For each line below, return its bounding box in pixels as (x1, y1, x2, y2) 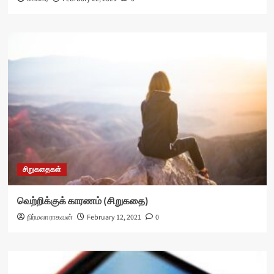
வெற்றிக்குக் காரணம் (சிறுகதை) (17, 194, 149, 208)
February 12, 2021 (86, 212, 141, 223)
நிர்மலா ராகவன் (26, 212, 73, 223)
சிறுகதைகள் (22, 165, 61, 175)
